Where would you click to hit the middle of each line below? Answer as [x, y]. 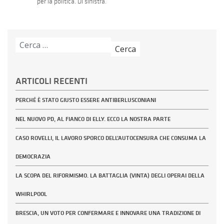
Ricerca [28, 43]
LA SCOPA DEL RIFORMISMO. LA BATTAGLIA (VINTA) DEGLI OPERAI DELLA [110, 175]
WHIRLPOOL [31, 194]
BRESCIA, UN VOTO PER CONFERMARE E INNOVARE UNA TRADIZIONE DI [108, 213]
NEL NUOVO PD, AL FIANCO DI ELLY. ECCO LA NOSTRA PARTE [93, 119]
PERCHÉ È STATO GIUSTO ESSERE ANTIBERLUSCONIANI [86, 100]
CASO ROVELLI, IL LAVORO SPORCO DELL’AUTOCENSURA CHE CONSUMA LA [111, 138]
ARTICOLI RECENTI [51, 81]
